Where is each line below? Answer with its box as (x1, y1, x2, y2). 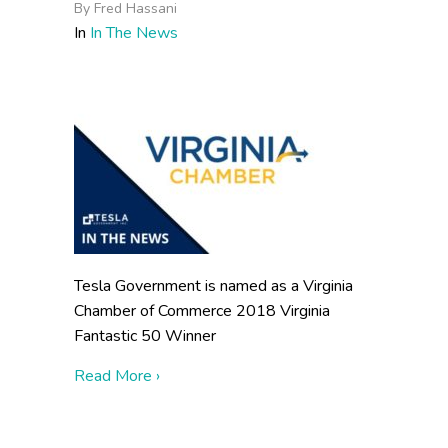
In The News (90, 22, 178, 44)
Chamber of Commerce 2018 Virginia (74, 300, 330, 322)
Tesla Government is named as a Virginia (74, 275, 353, 297)
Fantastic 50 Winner (74, 325, 216, 347)
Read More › (74, 365, 160, 387)
